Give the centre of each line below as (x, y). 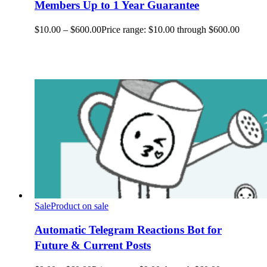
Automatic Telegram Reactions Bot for (128, 230)
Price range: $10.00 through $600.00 (170, 29)
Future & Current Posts (93, 246)
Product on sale (80, 206)
